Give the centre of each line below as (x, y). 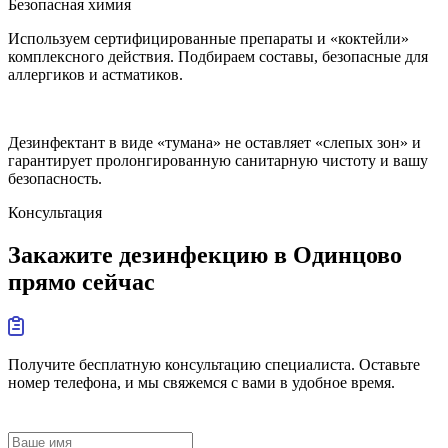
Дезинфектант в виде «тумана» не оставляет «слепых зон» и (214, 142)
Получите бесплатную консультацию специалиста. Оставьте (214, 364)
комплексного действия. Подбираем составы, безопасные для (218, 56)
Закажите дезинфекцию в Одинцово (205, 254)
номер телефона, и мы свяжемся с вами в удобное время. (201, 382)
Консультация (55, 212)
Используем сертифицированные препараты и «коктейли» (208, 38)
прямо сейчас (81, 281)
